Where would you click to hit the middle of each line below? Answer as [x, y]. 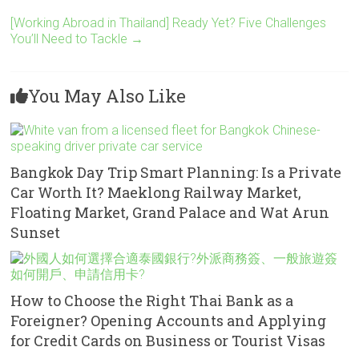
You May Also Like [107, 96]
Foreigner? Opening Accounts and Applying [169, 321]
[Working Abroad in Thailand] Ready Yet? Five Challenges [169, 23]
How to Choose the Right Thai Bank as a [152, 301]
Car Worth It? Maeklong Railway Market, [156, 193]
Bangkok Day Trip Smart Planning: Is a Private [176, 173]
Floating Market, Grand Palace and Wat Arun [170, 213]
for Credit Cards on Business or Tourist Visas [168, 341]
